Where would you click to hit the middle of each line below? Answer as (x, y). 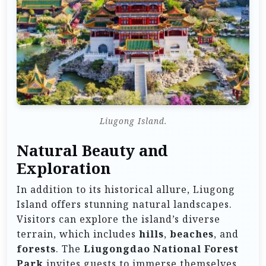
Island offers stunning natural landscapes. (124, 204)
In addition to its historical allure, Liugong (126, 189)
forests (36, 248)
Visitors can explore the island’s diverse (118, 219)
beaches (192, 234)
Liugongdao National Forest (161, 248)
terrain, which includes (78, 234)
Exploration (64, 168)
